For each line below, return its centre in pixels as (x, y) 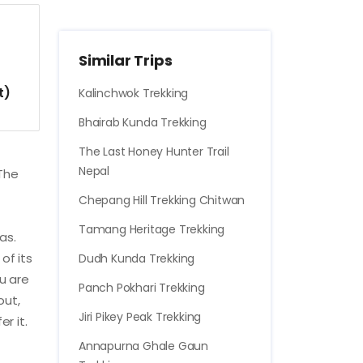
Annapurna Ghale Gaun (144, 346)
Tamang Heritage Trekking (152, 229)
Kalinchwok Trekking (134, 93)
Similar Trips (126, 60)
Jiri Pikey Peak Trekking (140, 316)
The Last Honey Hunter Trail (154, 151)
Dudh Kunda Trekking (137, 258)
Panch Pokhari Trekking (142, 287)
